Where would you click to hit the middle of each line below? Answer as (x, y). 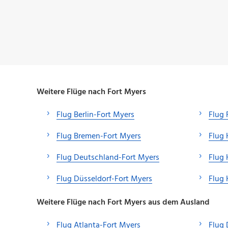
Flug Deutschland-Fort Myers (108, 158)
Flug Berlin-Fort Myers (95, 115)
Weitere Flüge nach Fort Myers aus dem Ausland (123, 202)
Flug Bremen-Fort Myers (99, 136)
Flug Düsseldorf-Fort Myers (104, 179)
